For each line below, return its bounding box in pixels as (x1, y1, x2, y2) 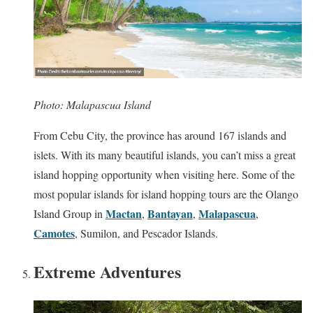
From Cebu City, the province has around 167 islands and (34, 127, 286, 143)
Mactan (105, 205, 142, 221)
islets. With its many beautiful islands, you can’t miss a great (34, 147, 296, 162)
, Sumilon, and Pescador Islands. (75, 225, 218, 240)
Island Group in (34, 205, 105, 221)
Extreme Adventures (34, 259, 181, 284)
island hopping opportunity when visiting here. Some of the (34, 166, 295, 182)
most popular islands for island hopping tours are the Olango (34, 186, 298, 201)
